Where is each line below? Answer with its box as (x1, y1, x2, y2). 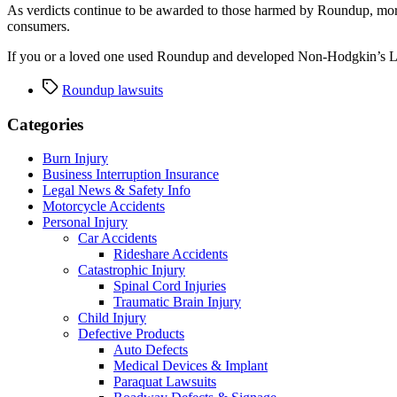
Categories (7, 114, 83, 134)
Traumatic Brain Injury (113, 294, 241, 310)
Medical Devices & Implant (113, 358, 268, 374)
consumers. (7, 18, 70, 34)
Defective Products (78, 326, 184, 342)
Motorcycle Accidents (43, 198, 165, 214)
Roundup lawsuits (62, 82, 163, 97)
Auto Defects (113, 342, 188, 358)
